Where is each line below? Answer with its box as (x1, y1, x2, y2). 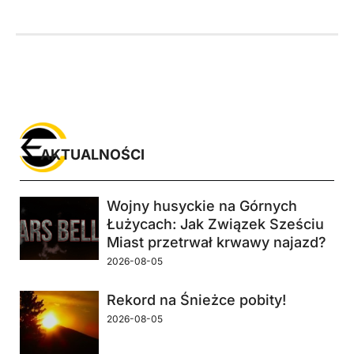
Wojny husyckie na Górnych (107, 198, 297, 215)
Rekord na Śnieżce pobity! (107, 292, 286, 309)
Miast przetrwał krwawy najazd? (107, 234, 326, 251)
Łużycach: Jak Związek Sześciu (107, 216, 324, 233)
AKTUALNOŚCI (40, 146, 145, 164)
